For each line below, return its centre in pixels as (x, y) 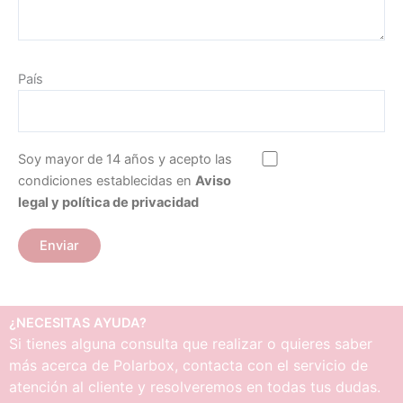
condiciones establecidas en (107, 180)
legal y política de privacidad (108, 202)
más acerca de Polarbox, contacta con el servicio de (188, 365)
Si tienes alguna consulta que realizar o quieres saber (191, 343)
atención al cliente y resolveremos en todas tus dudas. (195, 386)
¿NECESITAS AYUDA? (78, 322)
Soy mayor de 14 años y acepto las (125, 159)
